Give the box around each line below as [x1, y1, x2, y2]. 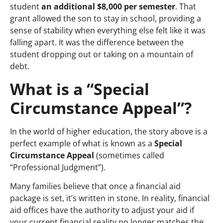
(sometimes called [94, 149, 164, 161]
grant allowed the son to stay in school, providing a [10, 13, 201, 24]
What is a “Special [10, 78, 149, 100]
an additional [41, 1, 95, 12]
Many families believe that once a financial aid [10, 180, 181, 192]
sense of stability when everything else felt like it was [10, 25, 206, 36]
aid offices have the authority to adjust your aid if [10, 204, 194, 216]
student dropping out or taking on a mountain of [10, 49, 193, 60]
